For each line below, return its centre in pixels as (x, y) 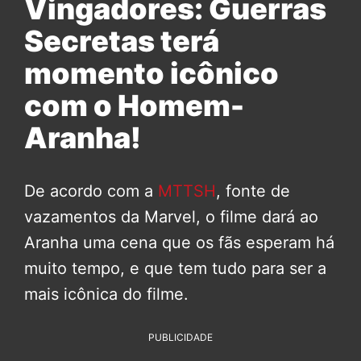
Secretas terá (122, 41)
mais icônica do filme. (106, 295)
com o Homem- (134, 106)
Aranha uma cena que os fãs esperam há (179, 243)
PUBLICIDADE (180, 338)
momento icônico (151, 74)
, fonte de (253, 191)
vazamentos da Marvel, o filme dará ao (171, 217)
